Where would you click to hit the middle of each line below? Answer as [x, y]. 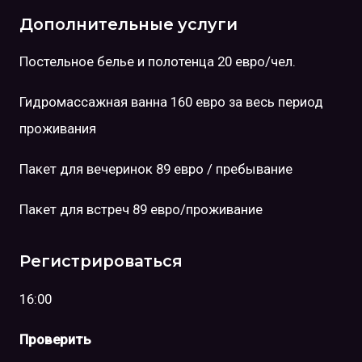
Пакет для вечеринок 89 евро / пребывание [156, 168]
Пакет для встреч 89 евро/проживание [141, 209]
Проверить [55, 339]
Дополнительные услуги [128, 24]
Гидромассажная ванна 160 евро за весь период [171, 102]
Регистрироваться [101, 261]
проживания [58, 129]
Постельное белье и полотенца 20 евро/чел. [158, 62]
